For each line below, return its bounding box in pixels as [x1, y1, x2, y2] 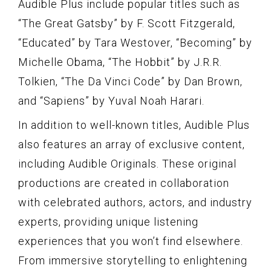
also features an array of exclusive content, [18, 137, 245, 151]
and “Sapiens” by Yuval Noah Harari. [18, 94, 204, 107]
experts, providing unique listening [18, 215, 198, 228]
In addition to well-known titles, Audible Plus [18, 118, 250, 131]
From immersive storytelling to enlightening [18, 253, 247, 267]
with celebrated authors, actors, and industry [18, 195, 252, 209]
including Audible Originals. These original [18, 157, 237, 170]
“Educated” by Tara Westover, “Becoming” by [18, 36, 252, 49]
